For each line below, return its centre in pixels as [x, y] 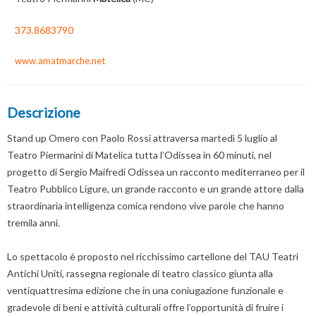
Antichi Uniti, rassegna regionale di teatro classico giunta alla [140, 273]
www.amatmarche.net [60, 61]
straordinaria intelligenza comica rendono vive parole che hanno [146, 205]
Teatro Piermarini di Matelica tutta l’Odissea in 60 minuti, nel [139, 154]
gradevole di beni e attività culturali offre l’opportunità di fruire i [145, 307]
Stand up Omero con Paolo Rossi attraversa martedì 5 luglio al [142, 138]
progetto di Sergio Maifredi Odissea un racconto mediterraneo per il [156, 171]
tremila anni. [34, 222]
